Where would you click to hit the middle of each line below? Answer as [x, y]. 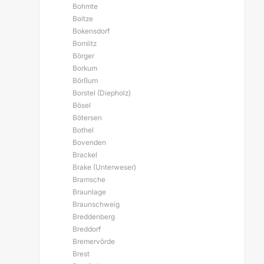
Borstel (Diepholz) [102, 93]
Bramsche [89, 179]
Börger [83, 56]
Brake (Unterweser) [104, 167]
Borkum [85, 68]
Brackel [85, 155]
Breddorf [87, 229]
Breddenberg [94, 217]
